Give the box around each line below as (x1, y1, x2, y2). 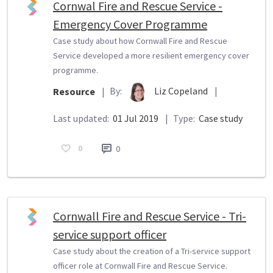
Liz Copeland (154, 84, 210, 97)
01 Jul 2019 (111, 112, 160, 124)
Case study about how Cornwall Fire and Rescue (53, 35, 227, 46)
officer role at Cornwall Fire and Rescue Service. (53, 260, 227, 271)
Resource (53, 85, 95, 98)
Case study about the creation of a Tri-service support (53, 245, 250, 257)
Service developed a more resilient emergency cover (53, 49, 249, 61)
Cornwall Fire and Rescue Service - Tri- (53, 208, 246, 224)
